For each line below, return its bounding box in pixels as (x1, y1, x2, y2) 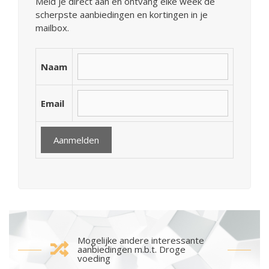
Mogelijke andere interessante (77, 234, 204, 246)
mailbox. (35, 22, 69, 34)
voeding (77, 252, 110, 264)
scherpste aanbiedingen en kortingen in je (35, 8, 208, 21)
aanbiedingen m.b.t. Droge (77, 243, 186, 255)
